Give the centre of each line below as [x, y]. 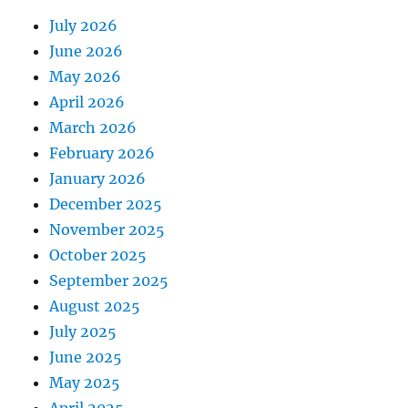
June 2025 [86, 357]
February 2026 [102, 153]
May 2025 [85, 383]
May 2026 [86, 77]
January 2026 [98, 179]
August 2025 [95, 306]
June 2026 [87, 51]
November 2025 [107, 230]
